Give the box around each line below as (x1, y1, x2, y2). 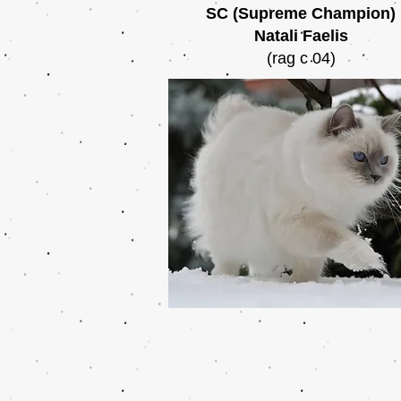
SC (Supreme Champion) (206, 4, 396, 22)
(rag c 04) (266, 49, 336, 67)
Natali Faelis (253, 27, 348, 45)
